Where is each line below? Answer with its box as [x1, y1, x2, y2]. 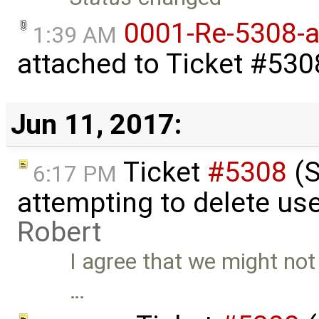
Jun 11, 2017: [10, 107, 182, 141]
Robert [17, 215, 101, 249]
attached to [17, 47, 166, 80]
